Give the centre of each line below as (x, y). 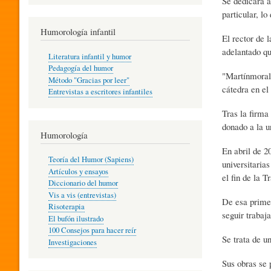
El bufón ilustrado (76, 218)
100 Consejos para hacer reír (92, 230)
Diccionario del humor (83, 183)
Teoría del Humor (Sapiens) (91, 160)
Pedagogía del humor (80, 68)
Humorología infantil (78, 32)
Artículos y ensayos (78, 171)
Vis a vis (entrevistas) (82, 195)
